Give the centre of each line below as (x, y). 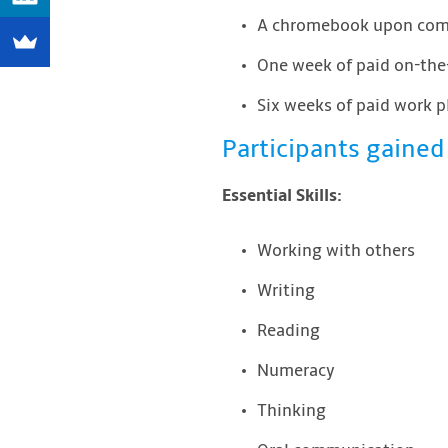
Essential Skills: (282, 196)
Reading (288, 331)
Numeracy (296, 371)
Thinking (291, 411)
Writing (286, 291)
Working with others (336, 251)
